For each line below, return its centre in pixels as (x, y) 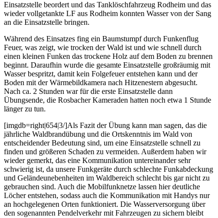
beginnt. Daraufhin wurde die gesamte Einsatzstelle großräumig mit (107, 65)
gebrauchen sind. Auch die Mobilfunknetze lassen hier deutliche (102, 187)
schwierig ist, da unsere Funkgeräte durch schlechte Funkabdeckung (109, 169)
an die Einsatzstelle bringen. (47, 22)
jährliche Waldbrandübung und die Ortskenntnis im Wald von (98, 134)
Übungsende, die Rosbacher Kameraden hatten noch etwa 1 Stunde (108, 100)
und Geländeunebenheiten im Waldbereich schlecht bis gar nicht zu (107, 178)
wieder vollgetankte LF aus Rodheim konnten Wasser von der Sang (108, 14)
